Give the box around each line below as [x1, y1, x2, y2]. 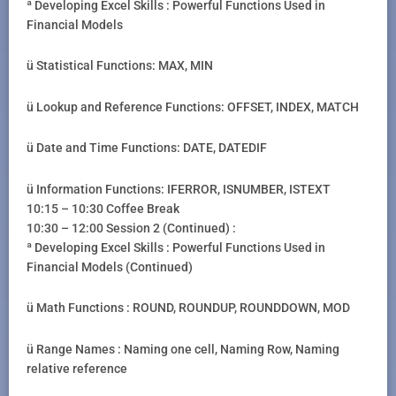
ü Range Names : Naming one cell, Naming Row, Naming [27, 341, 339, 356]
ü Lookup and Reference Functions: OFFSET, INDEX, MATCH [27, 99, 359, 114]
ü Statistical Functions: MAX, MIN [27, 58, 213, 73]
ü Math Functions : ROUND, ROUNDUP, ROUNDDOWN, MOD [27, 301, 350, 316]
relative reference [27, 361, 127, 376]
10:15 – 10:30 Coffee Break [27, 201, 179, 216]
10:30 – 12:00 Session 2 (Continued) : [27, 220, 236, 235]
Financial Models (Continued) [27, 259, 193, 274]
